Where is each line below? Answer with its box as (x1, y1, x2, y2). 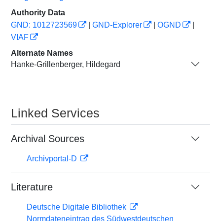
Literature (11, 182, 53, 192)
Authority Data (11, 8, 65, 17)
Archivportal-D (27, 154, 79, 163)
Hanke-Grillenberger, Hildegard (11, 60, 120, 69)
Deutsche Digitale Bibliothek (27, 203, 128, 211)
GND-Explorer (92, 21, 142, 29)
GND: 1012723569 (11, 21, 77, 29)
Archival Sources (11, 133, 84, 144)
